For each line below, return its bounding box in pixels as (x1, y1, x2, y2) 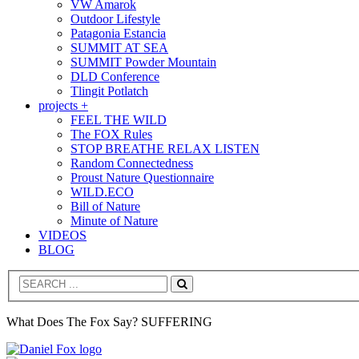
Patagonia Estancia (71, 26, 166, 40)
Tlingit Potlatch (71, 83, 148, 98)
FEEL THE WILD (71, 112, 167, 127)
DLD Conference (71, 69, 159, 83)
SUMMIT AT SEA (71, 40, 168, 54)
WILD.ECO (71, 184, 134, 199)
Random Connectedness (71, 155, 193, 170)
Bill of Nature (71, 199, 140, 213)
